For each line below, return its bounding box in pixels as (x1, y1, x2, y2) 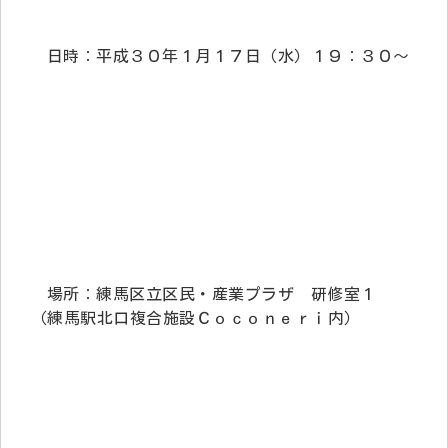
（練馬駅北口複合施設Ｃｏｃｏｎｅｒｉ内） (31, 309, 361, 326)
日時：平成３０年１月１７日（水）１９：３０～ (47, 47, 410, 64)
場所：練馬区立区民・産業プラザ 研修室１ (47, 285, 394, 302)
